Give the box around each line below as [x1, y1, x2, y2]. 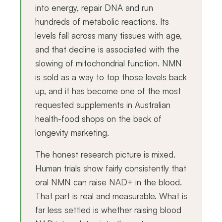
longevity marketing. [35, 127, 109, 138]
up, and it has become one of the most [35, 85, 181, 96]
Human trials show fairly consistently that [35, 163, 186, 173]
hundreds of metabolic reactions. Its [35, 16, 169, 27]
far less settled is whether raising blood [35, 204, 181, 215]
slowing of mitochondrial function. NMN [35, 57, 182, 68]
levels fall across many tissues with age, [35, 30, 182, 41]
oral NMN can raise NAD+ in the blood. [35, 176, 182, 187]
